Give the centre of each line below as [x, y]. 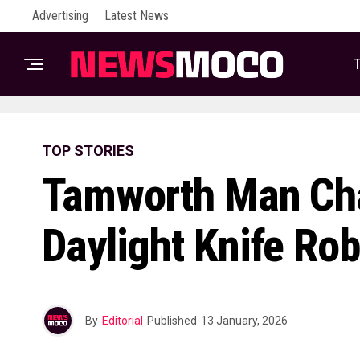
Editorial [123, 321]
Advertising [60, 16]
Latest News [137, 16]
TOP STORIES [88, 151]
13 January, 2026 [244, 321]
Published [172, 321]
